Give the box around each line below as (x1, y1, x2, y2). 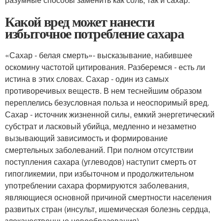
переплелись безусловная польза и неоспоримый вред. (5, 96, 209, 108)
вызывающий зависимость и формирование (5, 132, 168, 144)
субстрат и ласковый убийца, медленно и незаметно (5, 120, 196, 132)
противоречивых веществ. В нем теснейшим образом (5, 84, 202, 96)
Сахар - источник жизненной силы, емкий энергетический (5, 108, 215, 120)
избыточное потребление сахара (5, 23, 184, 43)
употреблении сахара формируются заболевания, (5, 179, 189, 191)
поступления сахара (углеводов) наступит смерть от (5, 155, 196, 167)
